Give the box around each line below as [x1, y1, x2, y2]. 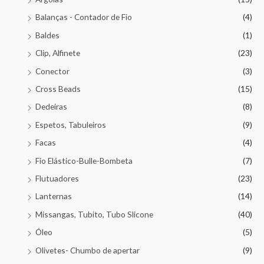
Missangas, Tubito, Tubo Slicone [35, 209, 153, 219]
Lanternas [35, 191, 72, 202]
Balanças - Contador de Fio [35, 12, 132, 22]
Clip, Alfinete [35, 48, 80, 58]
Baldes [35, 29, 60, 40]
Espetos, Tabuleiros [35, 119, 106, 130]
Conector [35, 65, 70, 76]
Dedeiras [35, 101, 67, 112]
